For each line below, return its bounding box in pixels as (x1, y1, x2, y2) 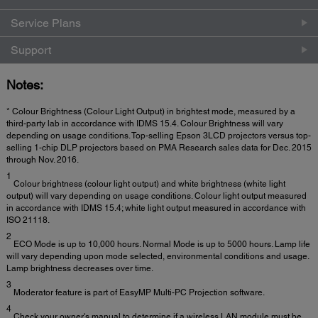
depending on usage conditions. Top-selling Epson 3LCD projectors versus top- (6, 130, 311, 141)
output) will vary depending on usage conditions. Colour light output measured (6, 190, 307, 201)
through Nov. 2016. (6, 154, 79, 165)
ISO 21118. (6, 214, 50, 225)
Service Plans (11, 16, 81, 30)
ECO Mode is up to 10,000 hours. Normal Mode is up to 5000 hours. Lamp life (11, 238, 310, 249)
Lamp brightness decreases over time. (6, 263, 153, 273)
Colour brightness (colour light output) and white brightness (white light (11, 178, 285, 189)
